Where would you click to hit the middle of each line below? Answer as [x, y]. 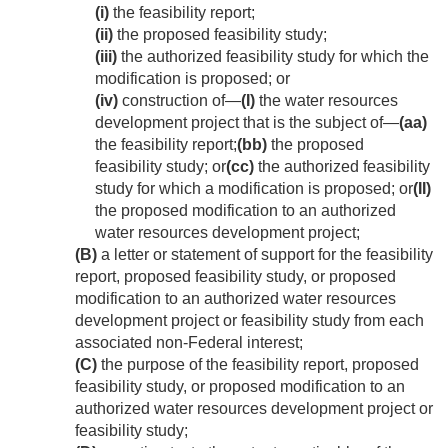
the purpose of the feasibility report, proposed [258, 365]
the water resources [326, 101]
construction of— [179, 101]
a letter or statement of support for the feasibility [265, 255]
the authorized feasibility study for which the [273, 57]
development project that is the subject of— [247, 123]
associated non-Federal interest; [189, 343]
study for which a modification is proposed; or [254, 189]
